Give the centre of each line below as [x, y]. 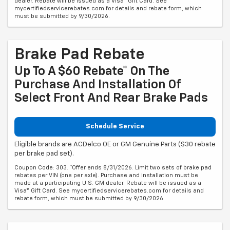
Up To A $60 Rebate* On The [92, 72]
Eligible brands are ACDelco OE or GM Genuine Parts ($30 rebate [115, 144]
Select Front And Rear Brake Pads [111, 98]
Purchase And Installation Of [98, 85]
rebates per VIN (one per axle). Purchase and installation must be [106, 175]
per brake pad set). [44, 154]
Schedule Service [115, 127]
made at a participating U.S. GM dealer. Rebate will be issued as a [108, 183]
